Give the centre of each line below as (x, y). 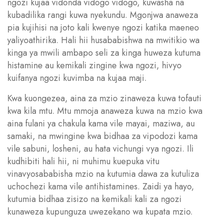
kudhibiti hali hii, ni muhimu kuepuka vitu (83, 161)
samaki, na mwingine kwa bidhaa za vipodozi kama (102, 136)
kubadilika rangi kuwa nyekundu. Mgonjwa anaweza (103, 15)
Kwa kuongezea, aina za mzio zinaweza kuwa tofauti (104, 98)
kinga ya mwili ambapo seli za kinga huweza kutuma (104, 53)
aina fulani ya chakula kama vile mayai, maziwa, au (101, 123)
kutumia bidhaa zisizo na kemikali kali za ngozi (94, 199)
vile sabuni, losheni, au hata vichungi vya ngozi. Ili (101, 148)
